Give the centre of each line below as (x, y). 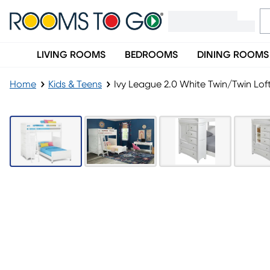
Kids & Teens (75, 84)
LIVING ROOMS (71, 55)
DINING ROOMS (233, 55)
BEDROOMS (151, 55)
